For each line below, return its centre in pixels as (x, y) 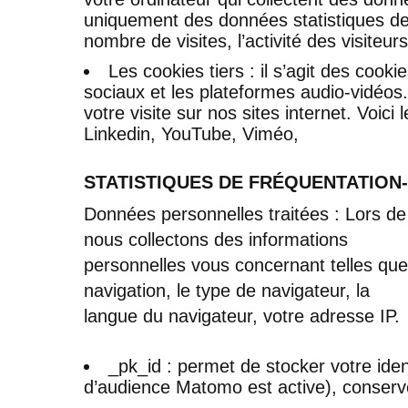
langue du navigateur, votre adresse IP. (242, 316)
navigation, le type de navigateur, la (227, 290)
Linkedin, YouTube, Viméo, (191, 133)
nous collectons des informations (216, 239)
